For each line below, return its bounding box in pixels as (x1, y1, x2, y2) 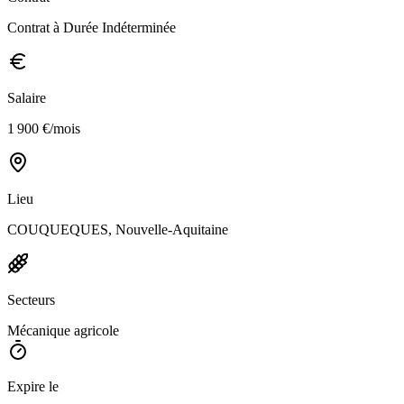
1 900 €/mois (7, 120, 80, 136)
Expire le (7, 378, 59, 394)
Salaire (7, 89, 46, 106)
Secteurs (7, 291, 55, 308)
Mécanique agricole (7, 322, 119, 338)
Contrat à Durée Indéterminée (7, 19, 176, 35)
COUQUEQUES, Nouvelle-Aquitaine (7, 221, 228, 237)
